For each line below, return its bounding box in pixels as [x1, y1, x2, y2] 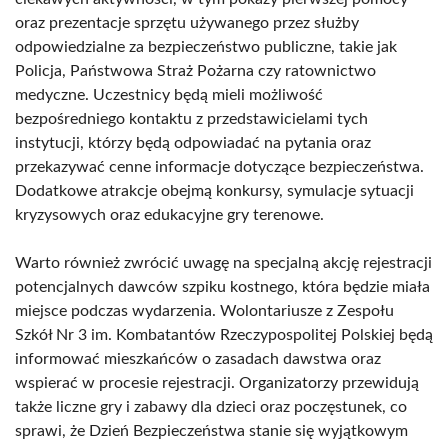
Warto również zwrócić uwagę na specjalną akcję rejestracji [15, 255, 432, 271]
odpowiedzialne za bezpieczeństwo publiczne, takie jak [15, 39, 397, 55]
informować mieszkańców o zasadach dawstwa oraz [15, 351, 381, 367]
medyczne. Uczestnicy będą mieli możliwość [15, 87, 323, 103]
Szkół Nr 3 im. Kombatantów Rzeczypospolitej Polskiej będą [15, 327, 433, 343]
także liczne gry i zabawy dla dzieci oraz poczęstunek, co [15, 399, 407, 415]
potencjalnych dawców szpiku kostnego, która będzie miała [15, 279, 430, 295]
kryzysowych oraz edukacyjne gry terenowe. [15, 207, 324, 223]
